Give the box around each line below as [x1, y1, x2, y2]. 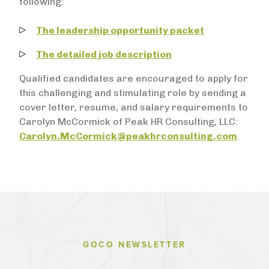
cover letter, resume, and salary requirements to [19, 101, 248, 113]
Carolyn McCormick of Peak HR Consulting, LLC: [19, 116, 238, 127]
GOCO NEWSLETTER [83, 240, 186, 250]
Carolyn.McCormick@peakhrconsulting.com [19, 130, 237, 142]
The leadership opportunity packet [36, 25, 204, 36]
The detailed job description [36, 49, 172, 60]
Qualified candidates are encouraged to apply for [19, 73, 248, 84]
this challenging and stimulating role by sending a [19, 87, 246, 98]
